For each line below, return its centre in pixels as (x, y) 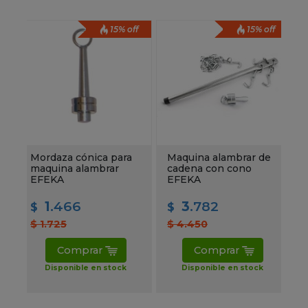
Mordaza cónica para (81, 157)
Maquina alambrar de (219, 157)
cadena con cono (209, 168)
